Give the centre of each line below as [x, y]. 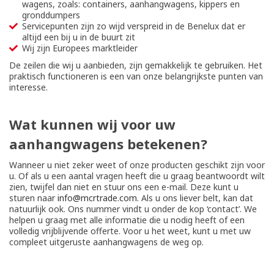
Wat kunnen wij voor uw [92, 124]
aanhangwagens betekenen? [108, 144]
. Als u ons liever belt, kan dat [195, 198]
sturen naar [33, 198]
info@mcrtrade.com [97, 198]
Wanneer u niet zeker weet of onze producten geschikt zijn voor [137, 165]
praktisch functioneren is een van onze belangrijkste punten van [136, 76]
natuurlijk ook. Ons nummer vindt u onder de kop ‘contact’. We [133, 209]
